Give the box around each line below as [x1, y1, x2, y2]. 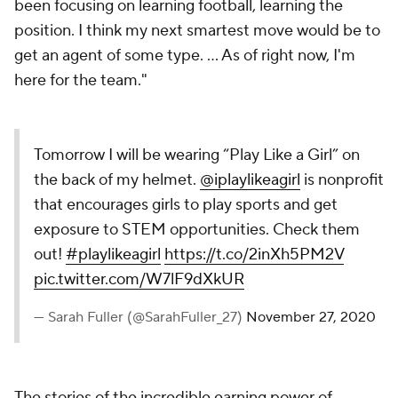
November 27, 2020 [246, 308, 376, 326]
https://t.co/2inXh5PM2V [164, 244, 344, 265]
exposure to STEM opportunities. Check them [34, 219, 360, 240]
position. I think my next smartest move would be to [14, 20, 380, 41]
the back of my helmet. [34, 170, 200, 190]
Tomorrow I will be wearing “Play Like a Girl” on [34, 145, 360, 165]
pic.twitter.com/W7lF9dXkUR [34, 269, 244, 290]
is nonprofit [300, 170, 384, 190]
